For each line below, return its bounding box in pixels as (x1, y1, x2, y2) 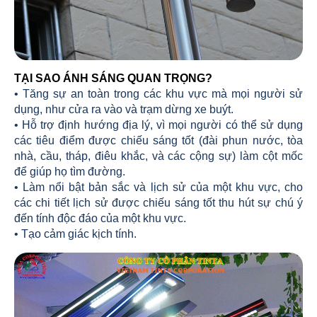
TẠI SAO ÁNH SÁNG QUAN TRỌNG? (14, 72, 212, 84)
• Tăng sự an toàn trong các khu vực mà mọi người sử (14, 88, 303, 100)
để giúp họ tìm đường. (14, 166, 125, 178)
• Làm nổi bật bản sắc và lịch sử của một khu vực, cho (14, 181, 303, 193)
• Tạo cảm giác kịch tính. (14, 228, 137, 240)
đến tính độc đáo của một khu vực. (14, 212, 186, 224)
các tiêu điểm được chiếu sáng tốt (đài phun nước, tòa (14, 134, 303, 146)
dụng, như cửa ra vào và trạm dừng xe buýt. (14, 103, 234, 115)
